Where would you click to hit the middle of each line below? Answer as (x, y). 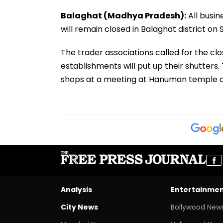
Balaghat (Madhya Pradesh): (123, 15)
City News (79, 207)
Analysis (76, 189)
